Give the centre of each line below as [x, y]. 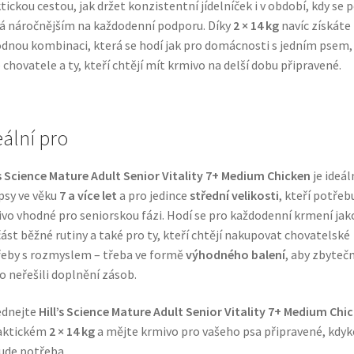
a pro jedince [153, 195]
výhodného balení [235, 254]
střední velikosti [234, 195]
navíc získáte [314, 26]
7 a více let [88, 195]
